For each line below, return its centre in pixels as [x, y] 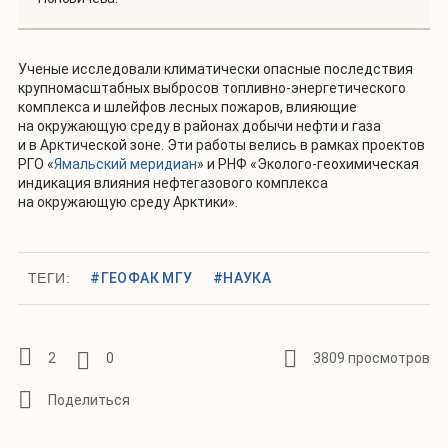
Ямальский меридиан [125, 164]
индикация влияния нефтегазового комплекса [173, 183]
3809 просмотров [371, 358]
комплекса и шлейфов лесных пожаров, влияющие [187, 107]
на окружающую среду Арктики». [128, 202]
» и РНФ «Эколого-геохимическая [308, 164]
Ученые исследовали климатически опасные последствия [215, 69]
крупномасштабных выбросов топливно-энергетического [212, 88]
